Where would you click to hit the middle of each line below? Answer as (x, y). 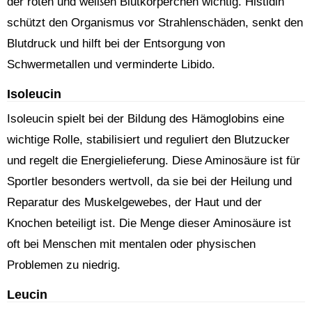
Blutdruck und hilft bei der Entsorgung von (116, 44)
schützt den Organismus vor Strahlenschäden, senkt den (155, 23)
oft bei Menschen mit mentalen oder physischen (131, 244)
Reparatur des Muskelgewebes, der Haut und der (134, 202)
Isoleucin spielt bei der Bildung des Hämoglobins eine (146, 119)
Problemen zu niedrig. (64, 265)
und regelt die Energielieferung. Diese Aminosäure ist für (154, 161)
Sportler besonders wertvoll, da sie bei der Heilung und (149, 181)
